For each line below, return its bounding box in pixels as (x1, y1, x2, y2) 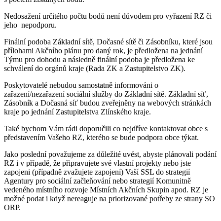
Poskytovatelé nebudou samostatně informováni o (4, 80, 158, 89)
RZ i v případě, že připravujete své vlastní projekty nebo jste (4, 158, 191, 167)
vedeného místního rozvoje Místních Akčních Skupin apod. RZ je (4, 185, 208, 194)
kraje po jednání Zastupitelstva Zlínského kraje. (4, 107, 151, 116)
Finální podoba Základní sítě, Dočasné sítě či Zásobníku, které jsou (4, 37, 213, 46)
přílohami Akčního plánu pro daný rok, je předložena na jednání (4, 46, 203, 55)
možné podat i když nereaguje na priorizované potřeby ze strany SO (4, 194, 215, 203)
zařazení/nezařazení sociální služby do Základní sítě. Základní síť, (4, 89, 208, 98)
